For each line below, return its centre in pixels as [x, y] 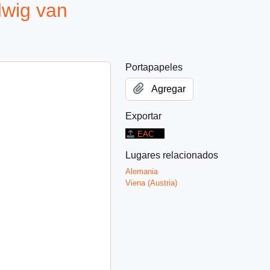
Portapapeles [154, 67]
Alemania [142, 171]
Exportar [143, 116]
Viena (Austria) [151, 183]
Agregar [168, 89]
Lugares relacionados [172, 155]
